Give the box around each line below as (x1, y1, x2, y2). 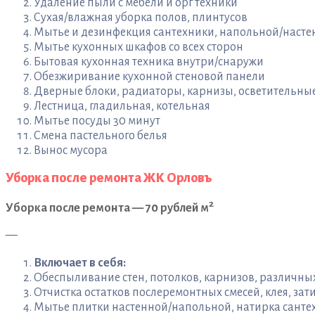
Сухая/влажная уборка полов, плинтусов (34, 11, 247, 24)
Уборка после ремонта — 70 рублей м (6, 201, 209, 214)
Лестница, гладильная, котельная (34, 99, 210, 112)
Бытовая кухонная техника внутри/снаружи (34, 55, 264, 68)
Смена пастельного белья (34, 129, 167, 142)
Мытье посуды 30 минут (34, 114, 160, 127)
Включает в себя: (34, 256, 126, 269)
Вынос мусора (34, 143, 108, 157)
